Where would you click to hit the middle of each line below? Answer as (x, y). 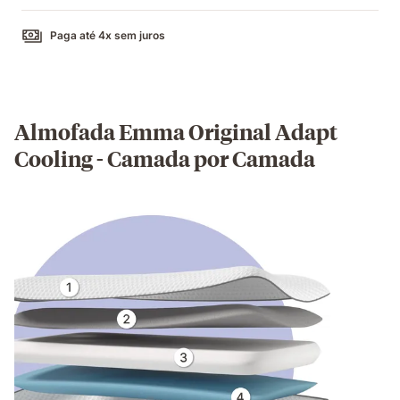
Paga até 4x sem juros (108, 35)
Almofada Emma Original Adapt (176, 131)
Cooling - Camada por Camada (165, 158)
